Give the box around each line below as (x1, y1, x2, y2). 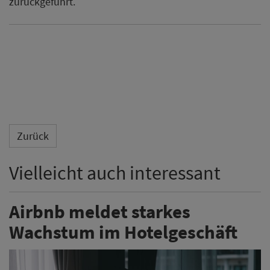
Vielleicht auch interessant (9, 161, 221, 186)
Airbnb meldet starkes (9, 199, 190, 223)
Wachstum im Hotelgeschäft (9, 219, 237, 243)
